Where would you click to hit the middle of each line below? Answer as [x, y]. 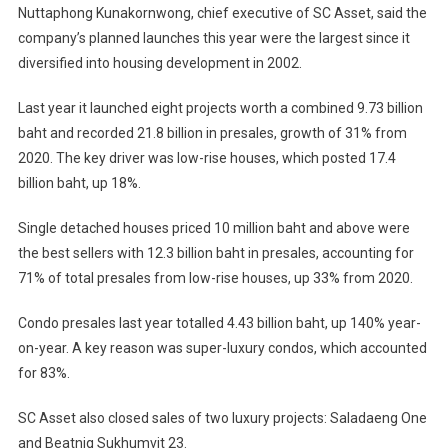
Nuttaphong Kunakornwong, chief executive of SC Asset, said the [222, 12]
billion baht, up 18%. [79, 182]
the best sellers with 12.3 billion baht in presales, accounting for [215, 252]
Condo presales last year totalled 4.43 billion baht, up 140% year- [219, 322]
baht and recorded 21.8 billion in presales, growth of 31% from [212, 132]
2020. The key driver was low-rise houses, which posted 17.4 [206, 157]
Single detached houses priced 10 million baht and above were [213, 227]
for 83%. [43, 372]
